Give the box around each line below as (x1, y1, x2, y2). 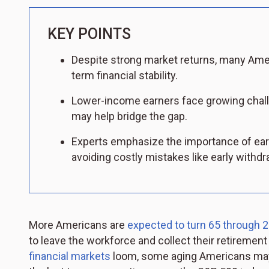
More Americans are (29, 219, 127, 232)
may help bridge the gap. (71, 110, 187, 123)
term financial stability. (71, 69, 178, 82)
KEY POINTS (47, 25, 131, 43)
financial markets (29, 250, 110, 263)
